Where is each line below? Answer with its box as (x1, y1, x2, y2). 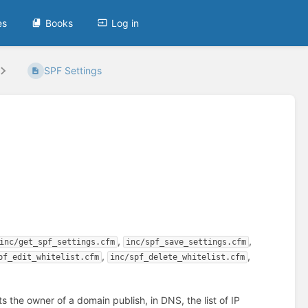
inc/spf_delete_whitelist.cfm (110, 252, 245, 263)
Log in (111, 16, 140, 29)
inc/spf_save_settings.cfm (126, 237, 247, 247)
